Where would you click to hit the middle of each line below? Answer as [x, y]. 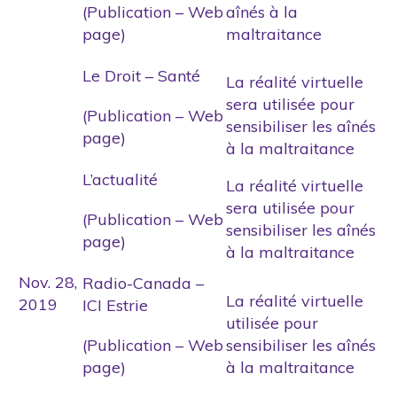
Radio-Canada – [143, 283]
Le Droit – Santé [141, 75]
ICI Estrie [115, 305]
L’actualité [120, 179]
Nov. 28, [48, 282]
